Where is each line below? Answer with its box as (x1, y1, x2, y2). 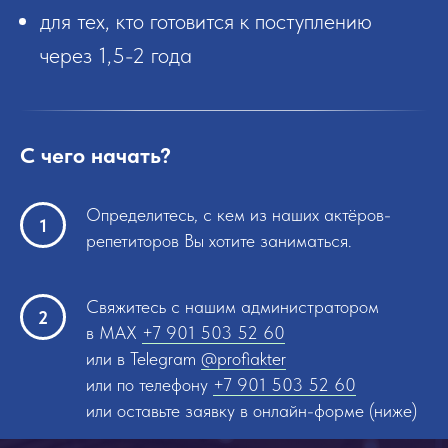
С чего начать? (20, 142, 171, 169)
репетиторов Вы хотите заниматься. (86, 230, 352, 252)
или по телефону (86, 374, 213, 396)
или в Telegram (86, 348, 201, 370)
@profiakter (201, 348, 286, 370)
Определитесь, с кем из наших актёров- (86, 204, 391, 226)
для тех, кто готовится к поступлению (40, 8, 372, 35)
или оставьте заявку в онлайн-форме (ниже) (86, 400, 417, 422)
